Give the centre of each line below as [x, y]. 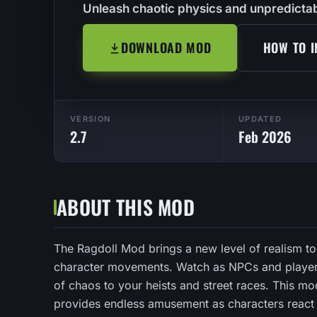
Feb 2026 [265, 137]
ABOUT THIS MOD [126, 207]
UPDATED [260, 119]
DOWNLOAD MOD [166, 47]
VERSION [91, 119]
